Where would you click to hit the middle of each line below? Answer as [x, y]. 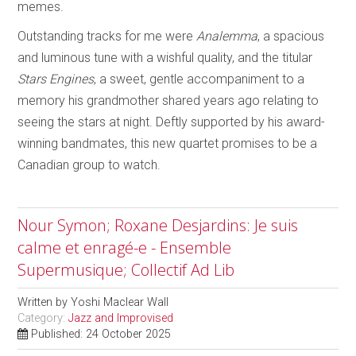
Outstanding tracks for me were [107, 36]
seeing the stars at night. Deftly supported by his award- [172, 122]
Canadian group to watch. [89, 164]
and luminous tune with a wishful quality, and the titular [165, 57]
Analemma [227, 36]
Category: [43, 318]
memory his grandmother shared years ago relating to [168, 100]
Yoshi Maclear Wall [120, 302]
